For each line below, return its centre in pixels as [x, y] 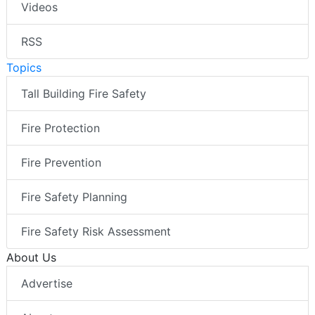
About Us [31, 258]
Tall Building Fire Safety [84, 94]
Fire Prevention [61, 163]
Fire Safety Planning [74, 197]
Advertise [47, 284]
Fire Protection [60, 128]
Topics [24, 68]
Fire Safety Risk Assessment [96, 232]
